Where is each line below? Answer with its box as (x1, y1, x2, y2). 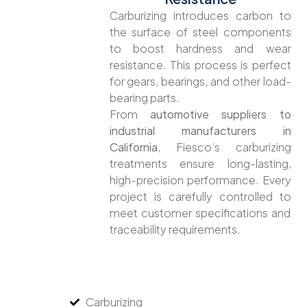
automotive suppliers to (149, 107, 291, 122)
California (109, 140, 158, 155)
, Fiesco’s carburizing (157, 140, 291, 155)
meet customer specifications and (109, 206, 291, 221)
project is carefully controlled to (109, 189, 291, 204)
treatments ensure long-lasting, (109, 156, 291, 171)
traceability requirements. (109, 222, 241, 237)
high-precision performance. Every (109, 173, 291, 188)
